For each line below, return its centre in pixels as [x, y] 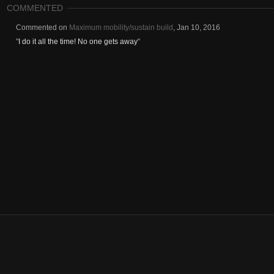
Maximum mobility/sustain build [121, 28]
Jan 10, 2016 [198, 28]
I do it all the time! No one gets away [78, 42]
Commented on [43, 28]
